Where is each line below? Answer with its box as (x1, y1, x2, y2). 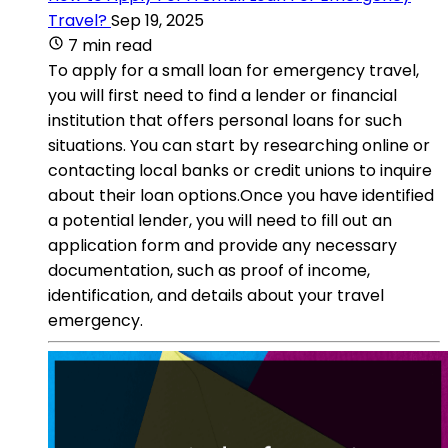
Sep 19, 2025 (111, 8, 204, 32)
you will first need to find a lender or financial (48, 83, 397, 107)
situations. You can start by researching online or (48, 133, 430, 157)
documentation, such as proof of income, (48, 258, 370, 282)
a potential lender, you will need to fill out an (48, 208, 392, 232)
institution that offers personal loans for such (48, 108, 402, 132)
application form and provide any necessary (48, 233, 397, 257)
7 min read (68, 33, 152, 57)
